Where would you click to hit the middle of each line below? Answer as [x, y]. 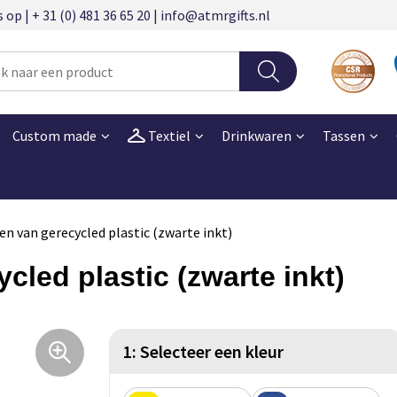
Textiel [167, 135]
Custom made [54, 135]
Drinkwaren [256, 135]
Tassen [343, 135]
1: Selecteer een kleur [203, 351]
